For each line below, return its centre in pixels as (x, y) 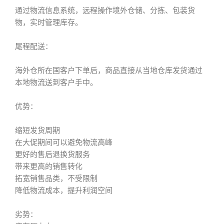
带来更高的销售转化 (49, 166)
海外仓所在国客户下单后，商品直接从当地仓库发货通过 (109, 70)
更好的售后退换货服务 (52, 154)
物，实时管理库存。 (49, 22)
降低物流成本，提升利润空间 (64, 190)
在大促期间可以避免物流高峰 (64, 142)
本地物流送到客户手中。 (56, 82)
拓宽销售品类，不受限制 (56, 178)
